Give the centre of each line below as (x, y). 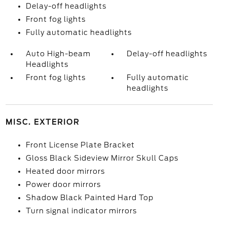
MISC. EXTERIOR (42, 122)
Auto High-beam (58, 54)
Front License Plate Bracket (80, 145)
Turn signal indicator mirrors (81, 211)
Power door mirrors (63, 184)
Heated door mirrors (65, 171)
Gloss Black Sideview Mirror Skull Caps (102, 158)
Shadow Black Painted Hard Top (89, 198)
